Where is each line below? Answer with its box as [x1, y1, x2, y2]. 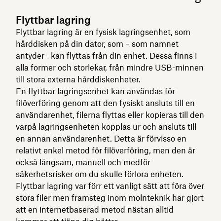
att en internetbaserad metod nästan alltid [16, 204, 174, 215]
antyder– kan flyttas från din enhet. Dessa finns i [16, 50, 197, 61]
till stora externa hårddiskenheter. [16, 74, 141, 84]
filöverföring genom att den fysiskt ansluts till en [16, 98, 195, 108]
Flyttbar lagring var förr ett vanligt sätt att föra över [16, 181, 204, 191]
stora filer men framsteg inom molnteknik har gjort [16, 192, 204, 203]
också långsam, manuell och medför [16, 157, 150, 167]
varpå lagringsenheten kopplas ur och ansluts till [16, 121, 196, 132]
